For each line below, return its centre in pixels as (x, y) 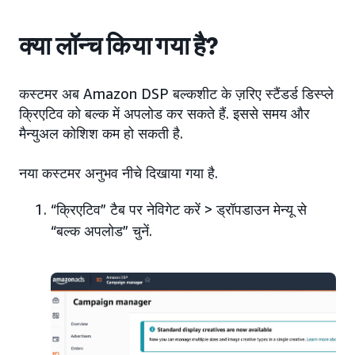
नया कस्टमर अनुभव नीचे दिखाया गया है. (118, 173)
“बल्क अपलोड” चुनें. (101, 231)
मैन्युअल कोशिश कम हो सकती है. (101, 133)
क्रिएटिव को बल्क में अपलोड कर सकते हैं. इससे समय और (164, 113)
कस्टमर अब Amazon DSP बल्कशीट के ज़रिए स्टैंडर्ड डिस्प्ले (176, 94)
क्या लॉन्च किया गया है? (119, 46)
